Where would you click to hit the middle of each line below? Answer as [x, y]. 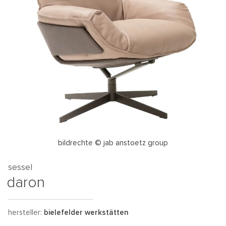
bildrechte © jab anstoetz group [113, 143]
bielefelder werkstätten [86, 213]
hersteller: [26, 213]
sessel [20, 167]
